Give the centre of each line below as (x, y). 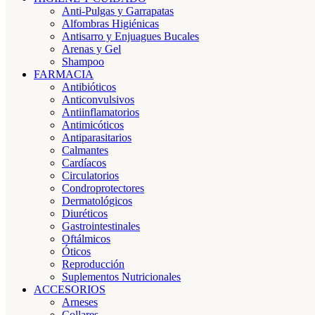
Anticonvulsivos (98, 99)
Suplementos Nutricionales (121, 277)
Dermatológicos (97, 201)
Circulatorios (90, 175)
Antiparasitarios (97, 137)
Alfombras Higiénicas (110, 24)
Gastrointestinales (101, 226)
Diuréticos (85, 213)
